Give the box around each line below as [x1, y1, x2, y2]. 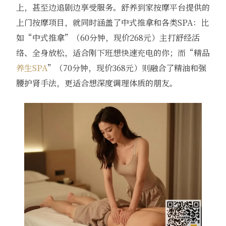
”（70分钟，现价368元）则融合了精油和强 [47, 62, 206, 74]
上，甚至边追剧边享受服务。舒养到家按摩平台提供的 [16, 1, 210, 13]
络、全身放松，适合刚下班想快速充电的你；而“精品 [16, 46, 210, 59]
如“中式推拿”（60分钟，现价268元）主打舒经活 [16, 31, 200, 43]
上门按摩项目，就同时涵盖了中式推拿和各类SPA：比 [16, 16, 209, 28]
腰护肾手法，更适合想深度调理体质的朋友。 [16, 77, 178, 89]
